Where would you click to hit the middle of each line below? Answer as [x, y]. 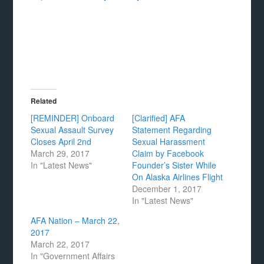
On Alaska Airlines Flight [177, 177]
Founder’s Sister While [174, 165]
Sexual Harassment [169, 141]
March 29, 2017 [60, 153]
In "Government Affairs [73, 256]
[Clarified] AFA [159, 118]
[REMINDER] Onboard [73, 118]
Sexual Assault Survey [72, 130]
